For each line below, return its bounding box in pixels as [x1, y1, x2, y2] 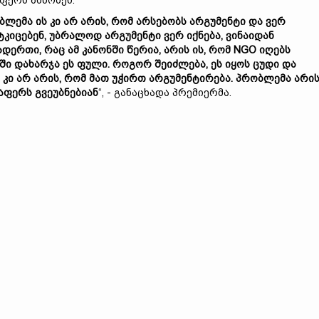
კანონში [82, 44, 127, 56]
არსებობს [136, 16, 189, 27]
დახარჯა [14, 58, 63, 70]
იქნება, [187, 30, 226, 41]
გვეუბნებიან [35, 87, 98, 98]
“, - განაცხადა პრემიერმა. [98, 87, 231, 98]
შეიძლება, [155, 58, 211, 70]
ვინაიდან [226, 30, 274, 41]
